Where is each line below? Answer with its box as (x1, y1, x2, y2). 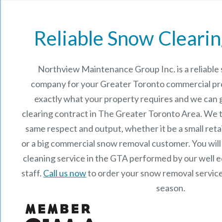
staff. (21, 167, 44, 178)
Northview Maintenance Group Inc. (37, 63, 175, 74)
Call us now (43, 167, 87, 178)
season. (156, 182, 185, 193)
